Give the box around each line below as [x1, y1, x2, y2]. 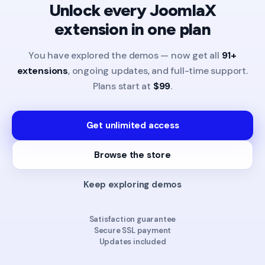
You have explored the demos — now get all [28, 49, 222, 62]
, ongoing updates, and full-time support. [68, 64, 248, 77]
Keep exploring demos [83, 179, 182, 191]
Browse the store [94, 149, 171, 161]
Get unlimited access [86, 119, 179, 132]
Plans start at [92, 80, 153, 93]
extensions [17, 64, 69, 77]
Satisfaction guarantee [89, 214, 176, 225]
